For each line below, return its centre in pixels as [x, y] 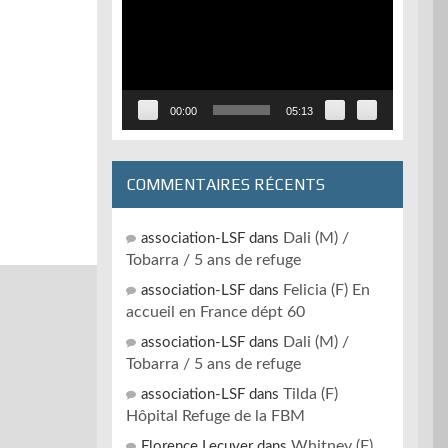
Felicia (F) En [326, 290]
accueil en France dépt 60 [215, 312]
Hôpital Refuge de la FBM [215, 416]
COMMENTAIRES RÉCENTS [226, 184]
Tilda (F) [310, 394]
